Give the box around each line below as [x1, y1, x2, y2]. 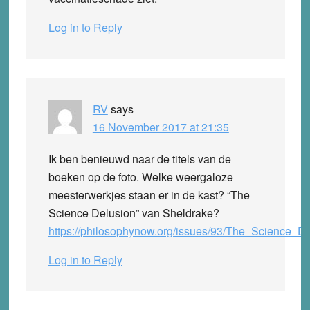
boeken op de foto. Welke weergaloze [48, 168, 233, 185]
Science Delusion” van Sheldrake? [48, 204, 219, 221]
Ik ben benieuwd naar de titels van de [48, 150, 231, 167]
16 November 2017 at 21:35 [92, 118, 229, 135]
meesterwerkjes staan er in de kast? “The [48, 186, 250, 203]
